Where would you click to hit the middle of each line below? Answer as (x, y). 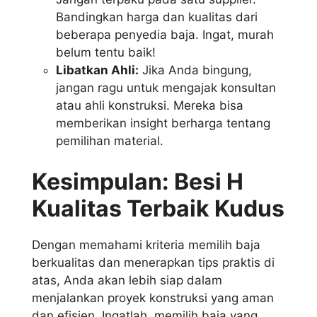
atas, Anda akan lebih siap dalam (127, 280)
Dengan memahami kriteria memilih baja (146, 244)
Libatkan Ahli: (97, 70)
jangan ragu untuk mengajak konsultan (166, 88)
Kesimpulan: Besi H (138, 181)
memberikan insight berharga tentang (163, 123)
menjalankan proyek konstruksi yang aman (153, 298)
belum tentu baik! (106, 53)
